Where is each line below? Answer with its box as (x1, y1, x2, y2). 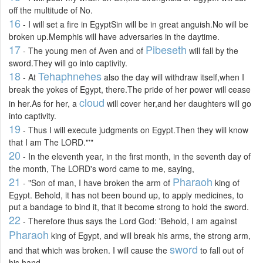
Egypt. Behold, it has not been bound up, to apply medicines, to (9, 188, 244, 201)
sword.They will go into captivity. (9, 56, 127, 69)
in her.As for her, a (9, 97, 79, 109)
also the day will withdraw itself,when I (102, 70, 244, 83)
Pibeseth (146, 41, 187, 57)
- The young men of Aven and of (21, 44, 146, 56)
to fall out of (198, 244, 244, 256)
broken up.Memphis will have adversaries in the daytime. (9, 30, 220, 42)
